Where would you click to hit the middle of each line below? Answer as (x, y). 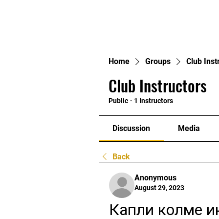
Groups (158, 61)
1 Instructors (153, 101)
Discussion (131, 128)
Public (118, 101)
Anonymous (155, 178)
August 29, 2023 (159, 188)
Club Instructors (158, 85)
